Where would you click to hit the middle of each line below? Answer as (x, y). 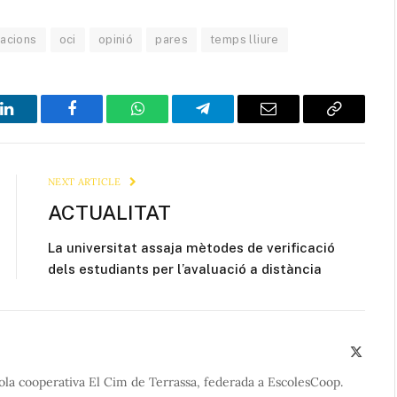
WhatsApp (170, 122)
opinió (116, 40)
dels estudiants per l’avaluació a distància (185, 269)
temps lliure (245, 40)
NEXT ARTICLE (86, 182)
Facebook (101, 122)
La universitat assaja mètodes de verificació (191, 248)
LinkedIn (34, 122)
